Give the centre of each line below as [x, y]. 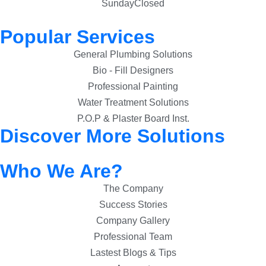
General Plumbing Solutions [133, 55]
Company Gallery [133, 221]
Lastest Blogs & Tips [133, 253]
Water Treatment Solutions [133, 103]
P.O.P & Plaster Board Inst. [133, 119]
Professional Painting [133, 87]
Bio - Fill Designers [133, 71]
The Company [133, 189]
